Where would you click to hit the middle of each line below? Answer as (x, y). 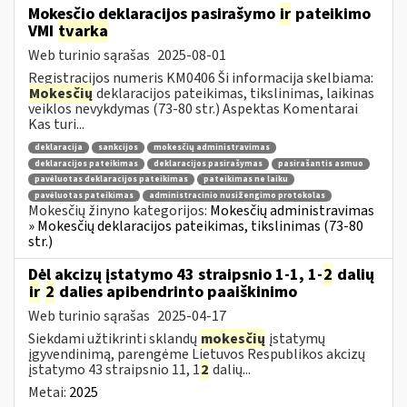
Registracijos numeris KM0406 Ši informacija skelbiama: (201, 78)
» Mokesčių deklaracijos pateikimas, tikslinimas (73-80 (196, 226)
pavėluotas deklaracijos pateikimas (111, 180)
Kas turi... (56, 124)
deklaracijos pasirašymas (208, 164)
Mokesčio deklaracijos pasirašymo (154, 14)
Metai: (49, 392)
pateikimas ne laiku (246, 180)
